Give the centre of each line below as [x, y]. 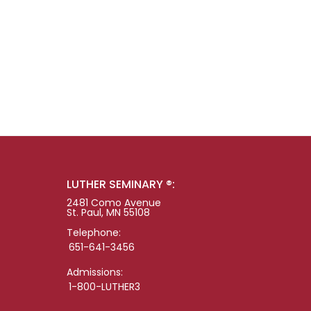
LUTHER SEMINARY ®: [120, 185]
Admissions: [94, 272]
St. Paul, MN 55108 [108, 213]
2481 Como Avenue [114, 203]
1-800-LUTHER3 [104, 287]
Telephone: [93, 233]
